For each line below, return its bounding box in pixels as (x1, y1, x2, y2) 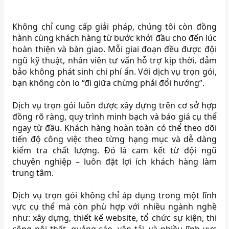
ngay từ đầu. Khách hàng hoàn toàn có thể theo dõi (12, 122, 217, 134)
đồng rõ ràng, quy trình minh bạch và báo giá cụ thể (12, 111, 217, 123)
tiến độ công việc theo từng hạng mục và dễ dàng (12, 133, 217, 145)
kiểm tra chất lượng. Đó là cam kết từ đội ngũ (12, 145, 217, 156)
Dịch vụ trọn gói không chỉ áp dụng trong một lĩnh (12, 190, 217, 201)
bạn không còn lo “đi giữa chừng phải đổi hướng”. (12, 77, 205, 89)
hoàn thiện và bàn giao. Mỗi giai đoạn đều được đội (12, 43, 217, 55)
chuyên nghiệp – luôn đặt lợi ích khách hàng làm (12, 156, 217, 168)
